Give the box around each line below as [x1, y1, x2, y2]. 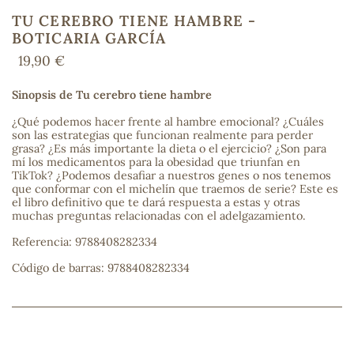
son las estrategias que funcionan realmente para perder [12, 128, 313, 142]
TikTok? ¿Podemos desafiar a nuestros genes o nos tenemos [12, 168, 331, 183]
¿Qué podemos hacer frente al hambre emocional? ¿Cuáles [12, 115, 324, 129]
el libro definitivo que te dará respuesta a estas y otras [12, 195, 300, 209]
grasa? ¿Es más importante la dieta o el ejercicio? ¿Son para [12, 141, 326, 156]
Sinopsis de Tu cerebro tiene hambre [12, 88, 212, 102]
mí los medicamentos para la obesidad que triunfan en [12, 155, 300, 169]
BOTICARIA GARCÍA [12, 28, 166, 47]
